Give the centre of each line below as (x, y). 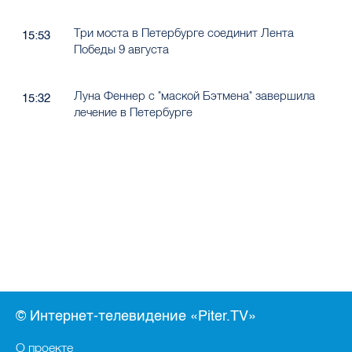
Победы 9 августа (121, 49)
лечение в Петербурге (133, 112)
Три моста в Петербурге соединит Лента (183, 33)
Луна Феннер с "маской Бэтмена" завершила (194, 96)
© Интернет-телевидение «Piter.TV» (136, 316)
